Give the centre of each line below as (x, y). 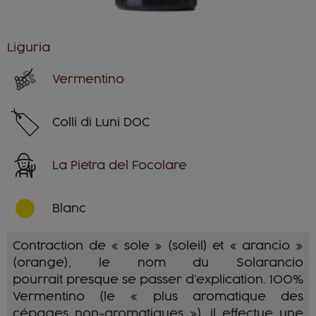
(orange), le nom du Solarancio (158, 263)
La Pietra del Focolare (120, 165)
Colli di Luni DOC (101, 122)
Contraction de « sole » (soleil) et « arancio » (158, 246)
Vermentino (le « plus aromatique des (158, 297)
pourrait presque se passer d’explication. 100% (158, 280)
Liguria (29, 48)
